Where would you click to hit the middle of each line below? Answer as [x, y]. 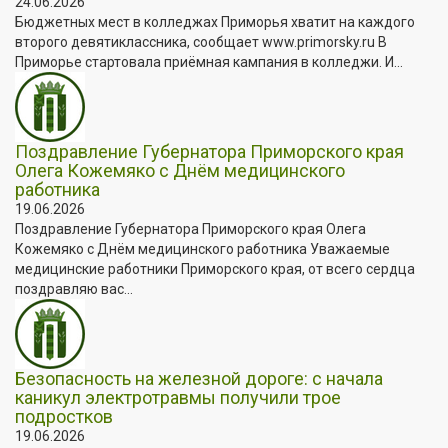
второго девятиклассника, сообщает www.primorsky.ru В [201, 41]
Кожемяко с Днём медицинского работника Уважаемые [202, 248]
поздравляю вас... [74, 288]
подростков [64, 416]
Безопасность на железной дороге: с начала [199, 378]
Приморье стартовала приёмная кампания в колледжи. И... [209, 61]
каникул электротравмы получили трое [178, 397]
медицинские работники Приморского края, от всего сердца [215, 268]
